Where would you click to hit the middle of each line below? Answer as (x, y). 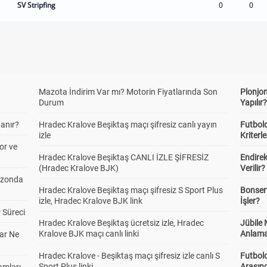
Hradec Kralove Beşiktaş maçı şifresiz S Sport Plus (131, 190)
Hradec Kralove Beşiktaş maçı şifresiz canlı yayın (128, 125)
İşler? (250, 201)
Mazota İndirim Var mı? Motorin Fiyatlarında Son (128, 92)
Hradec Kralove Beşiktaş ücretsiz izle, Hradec (121, 223)
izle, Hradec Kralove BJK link (90, 201)
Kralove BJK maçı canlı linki (89, 234)
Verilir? (253, 168)
